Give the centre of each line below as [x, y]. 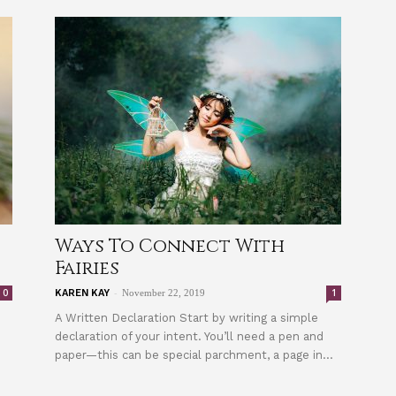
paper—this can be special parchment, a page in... [194, 355]
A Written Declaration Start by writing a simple [187, 318]
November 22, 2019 [164, 293]
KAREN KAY [82, 293]
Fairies [87, 269]
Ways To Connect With [170, 247]
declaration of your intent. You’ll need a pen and [189, 336]
